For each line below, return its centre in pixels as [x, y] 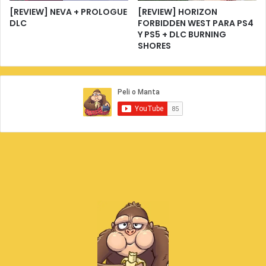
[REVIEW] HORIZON [178, 12]
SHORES [154, 46]
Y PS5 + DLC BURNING [182, 35]
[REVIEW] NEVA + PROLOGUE [68, 12]
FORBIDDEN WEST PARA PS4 [196, 23]
